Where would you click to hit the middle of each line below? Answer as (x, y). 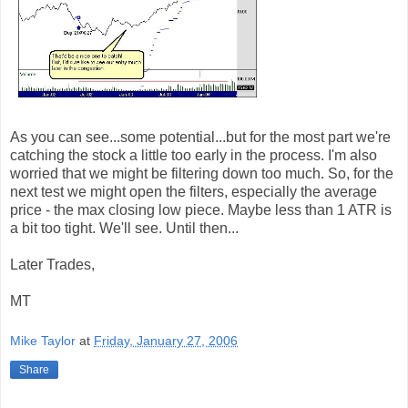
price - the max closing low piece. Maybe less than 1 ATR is (201, 210)
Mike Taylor (43, 341)
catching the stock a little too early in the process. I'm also (194, 156)
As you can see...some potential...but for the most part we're (200, 138)
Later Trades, (52, 265)
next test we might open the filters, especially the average (194, 192)
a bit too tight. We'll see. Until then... (124, 229)
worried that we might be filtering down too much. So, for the (202, 174)
